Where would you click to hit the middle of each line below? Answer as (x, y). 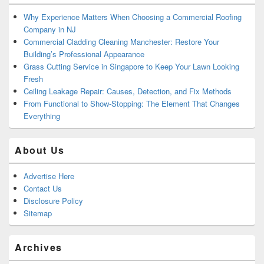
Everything (42, 116)
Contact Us (43, 189)
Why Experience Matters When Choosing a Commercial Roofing (133, 17)
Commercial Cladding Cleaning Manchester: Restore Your (121, 42)
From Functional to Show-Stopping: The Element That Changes (132, 104)
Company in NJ (50, 29)
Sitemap (38, 213)
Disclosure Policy (53, 201)
